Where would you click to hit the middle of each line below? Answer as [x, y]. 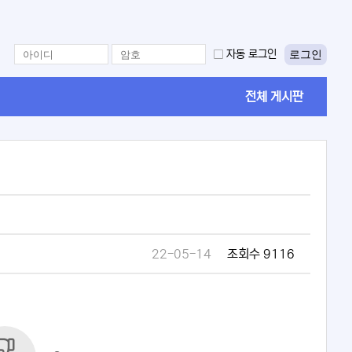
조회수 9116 [261, 254]
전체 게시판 [274, 97]
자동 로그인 [251, 55]
